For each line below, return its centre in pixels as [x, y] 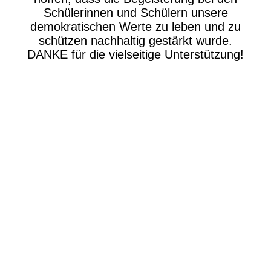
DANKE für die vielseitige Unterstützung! [135, 54]
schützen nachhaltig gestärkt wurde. [135, 41]
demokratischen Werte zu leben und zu [135, 27]
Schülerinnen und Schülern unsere [135, 13]
